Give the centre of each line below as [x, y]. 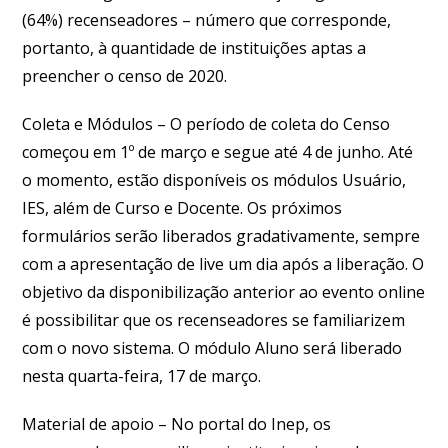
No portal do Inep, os [251, 423]
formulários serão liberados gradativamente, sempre [221, 235]
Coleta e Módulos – [96, 123]
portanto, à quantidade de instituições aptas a [194, 47]
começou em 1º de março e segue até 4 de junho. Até [218, 151]
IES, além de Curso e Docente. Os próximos [182, 207]
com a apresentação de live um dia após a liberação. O [223, 263]
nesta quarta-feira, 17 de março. [142, 375]
